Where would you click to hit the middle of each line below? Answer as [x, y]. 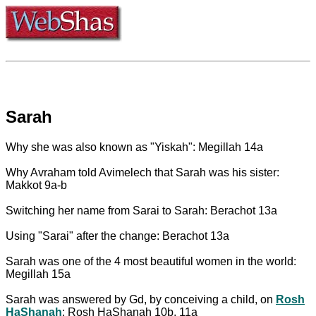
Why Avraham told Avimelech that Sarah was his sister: [142, 172]
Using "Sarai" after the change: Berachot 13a [117, 236]
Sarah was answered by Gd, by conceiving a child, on [141, 299]
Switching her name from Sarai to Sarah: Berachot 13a [141, 210]
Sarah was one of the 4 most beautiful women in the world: [151, 261]
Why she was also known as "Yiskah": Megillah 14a [134, 147]
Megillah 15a [38, 274]
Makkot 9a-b [36, 185]
